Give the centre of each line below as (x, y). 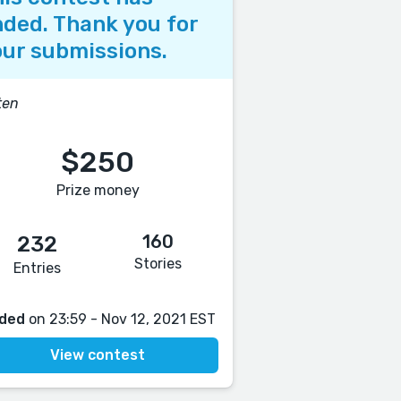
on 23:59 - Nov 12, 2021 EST (120, 319)
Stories (158, 264)
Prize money (98, 190)
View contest (98, 355)
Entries (38, 268)
